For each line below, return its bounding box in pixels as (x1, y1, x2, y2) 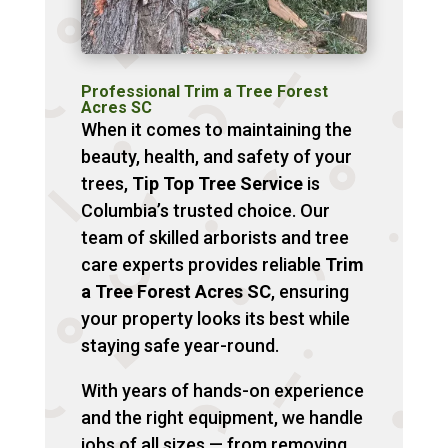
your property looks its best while (80, 307, 350, 329)
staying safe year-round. (80, 334, 279, 356)
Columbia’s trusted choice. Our (80, 199, 330, 221)
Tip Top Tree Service (131, 172, 303, 194)
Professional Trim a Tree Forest (80, 81, 328, 101)
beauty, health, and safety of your (80, 145, 352, 167)
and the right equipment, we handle (80, 406, 363, 428)
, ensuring (270, 280, 349, 302)
